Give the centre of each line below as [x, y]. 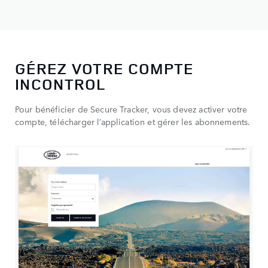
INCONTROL [60, 84]
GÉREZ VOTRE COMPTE [104, 69]
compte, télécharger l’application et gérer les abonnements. [133, 122]
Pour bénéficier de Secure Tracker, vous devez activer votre [131, 109]
